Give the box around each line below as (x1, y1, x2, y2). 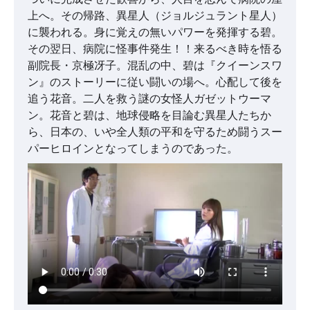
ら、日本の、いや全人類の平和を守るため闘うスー (28, 125, 282, 139)
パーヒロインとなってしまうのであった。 (28, 141, 238, 156)
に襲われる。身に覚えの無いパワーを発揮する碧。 (28, 25, 282, 39)
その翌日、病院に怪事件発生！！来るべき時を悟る (28, 42, 282, 56)
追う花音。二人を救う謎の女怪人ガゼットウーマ (28, 91, 271, 106)
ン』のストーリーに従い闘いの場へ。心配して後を (28, 75, 282, 89)
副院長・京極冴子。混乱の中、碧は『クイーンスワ (28, 58, 282, 73)
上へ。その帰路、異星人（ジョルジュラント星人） (28, 8, 282, 23)
